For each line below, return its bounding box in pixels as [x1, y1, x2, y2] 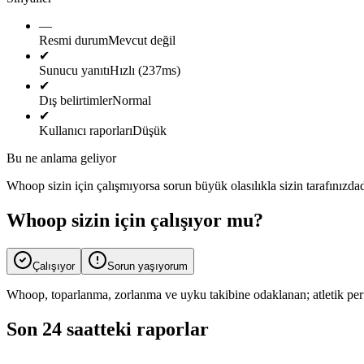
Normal [112, 93, 151, 107]
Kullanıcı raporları [39, 123, 132, 137]
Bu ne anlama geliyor [6, 150, 116, 165]
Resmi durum [39, 32, 108, 47]
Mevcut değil [108, 32, 175, 47]
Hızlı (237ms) [110, 63, 180, 77]
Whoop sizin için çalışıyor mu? [6, 209, 263, 231]
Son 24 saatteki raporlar [6, 318, 209, 340]
